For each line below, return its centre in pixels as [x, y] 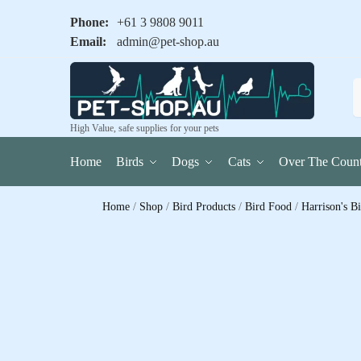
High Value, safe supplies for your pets [145, 129]
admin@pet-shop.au [168, 42]
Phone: [89, 23]
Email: [88, 42]
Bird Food [269, 207]
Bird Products [204, 207]
